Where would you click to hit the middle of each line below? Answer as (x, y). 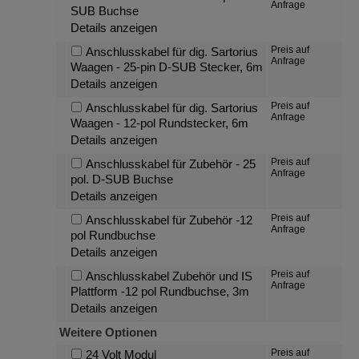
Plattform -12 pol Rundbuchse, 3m (160, 291)
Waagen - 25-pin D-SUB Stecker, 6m (167, 67)
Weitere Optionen (109, 332)
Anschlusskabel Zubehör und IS (169, 276)
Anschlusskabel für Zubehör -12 (169, 220)
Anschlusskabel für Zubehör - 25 (170, 164)
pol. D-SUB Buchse (122, 179)
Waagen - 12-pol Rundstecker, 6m (160, 123)
